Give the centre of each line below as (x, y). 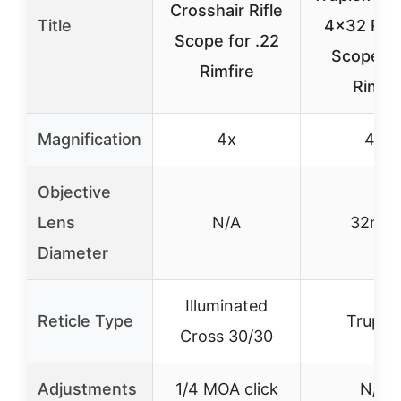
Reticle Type (85, 321)
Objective (74, 192)
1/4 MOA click (226, 389)
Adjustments (87, 389)
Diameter (73, 253)
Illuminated (226, 306)
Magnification (90, 139)
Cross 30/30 (226, 336)
